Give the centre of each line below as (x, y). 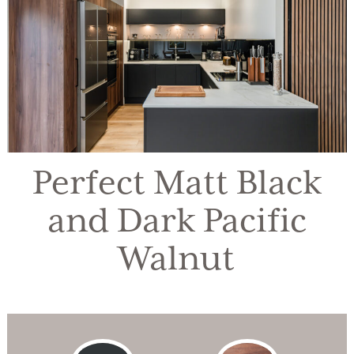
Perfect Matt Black (177, 184)
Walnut (177, 260)
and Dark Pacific (177, 222)
